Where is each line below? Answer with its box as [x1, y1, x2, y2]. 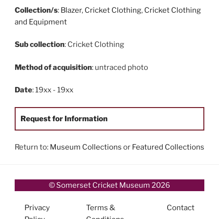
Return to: [15, 143, 50, 152]
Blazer [61, 5, 82, 15]
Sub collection [15, 40, 65, 49]
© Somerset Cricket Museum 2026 [49, 180, 170, 190]
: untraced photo [92, 63, 148, 72]
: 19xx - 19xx [32, 86, 73, 95]
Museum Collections [50, 143, 122, 152]
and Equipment [15, 17, 67, 26]
